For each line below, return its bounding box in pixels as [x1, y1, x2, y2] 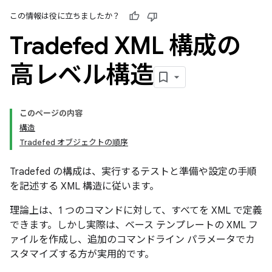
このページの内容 [19, 108, 83, 118]
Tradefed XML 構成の [10, 30, 240, 61]
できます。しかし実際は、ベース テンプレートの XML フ [10, 219, 258, 231]
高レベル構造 [10, 59, 154, 90]
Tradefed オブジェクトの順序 [19, 137, 128, 148]
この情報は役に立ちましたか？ [10, 11, 120, 21]
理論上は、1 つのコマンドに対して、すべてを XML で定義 [10, 205, 262, 217]
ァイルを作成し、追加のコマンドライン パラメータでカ [10, 234, 255, 246]
